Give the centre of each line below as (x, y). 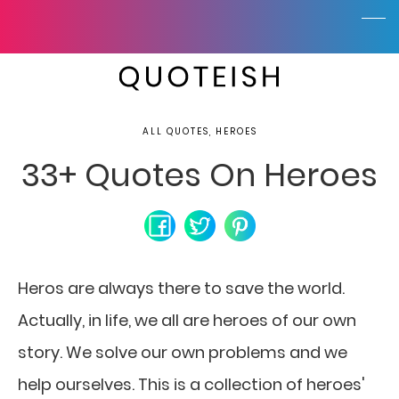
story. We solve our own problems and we (183, 352)
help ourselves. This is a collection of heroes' (191, 384)
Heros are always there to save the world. (181, 288)
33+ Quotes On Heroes (199, 175)
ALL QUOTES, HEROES (199, 131)
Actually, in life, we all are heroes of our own (187, 320)
